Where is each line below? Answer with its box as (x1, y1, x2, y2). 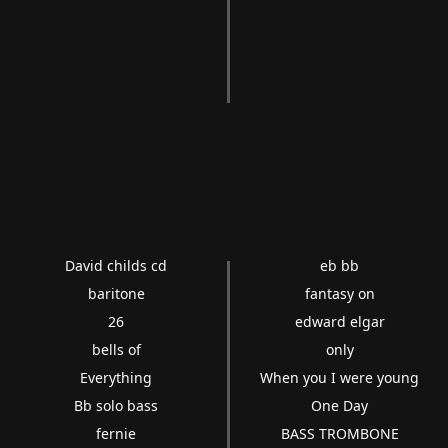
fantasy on (304, 284, 375, 304)
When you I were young (260, 368, 420, 388)
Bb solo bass (74, 396, 159, 416)
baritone (87, 284, 145, 304)
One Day (311, 396, 369, 416)
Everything (80, 368, 153, 388)
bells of (91, 340, 141, 360)
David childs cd (65, 256, 168, 276)
